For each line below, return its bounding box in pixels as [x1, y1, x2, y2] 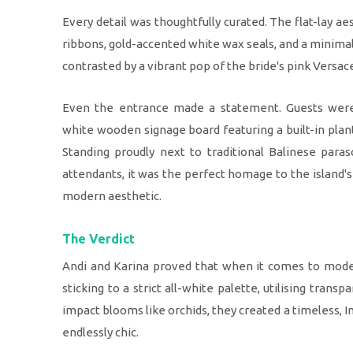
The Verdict [61, 232, 135, 247]
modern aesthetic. [61, 189, 162, 203]
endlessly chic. [61, 325, 139, 340]
